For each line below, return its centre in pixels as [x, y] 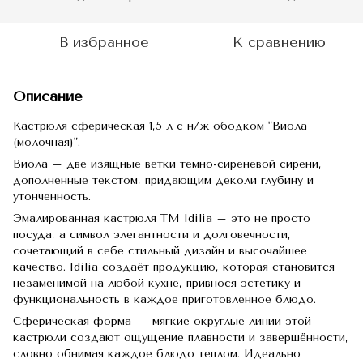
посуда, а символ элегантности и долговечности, [152, 235]
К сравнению [279, 42]
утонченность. [52, 196]
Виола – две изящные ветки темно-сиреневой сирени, [167, 164]
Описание [48, 96]
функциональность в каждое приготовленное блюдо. [164, 299]
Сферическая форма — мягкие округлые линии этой [162, 321]
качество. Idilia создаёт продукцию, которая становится [174, 267]
